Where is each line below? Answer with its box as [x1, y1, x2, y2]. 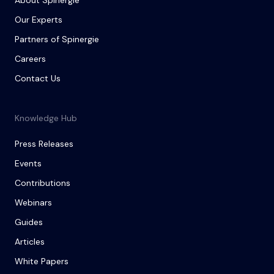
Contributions [15, 177, 70, 189]
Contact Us [15, 73, 61, 84]
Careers [15, 53, 46, 65]
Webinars [15, 197, 52, 209]
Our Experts [15, 14, 62, 26]
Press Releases [15, 138, 73, 150]
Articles [15, 236, 45, 248]
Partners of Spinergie [15, 34, 99, 45]
